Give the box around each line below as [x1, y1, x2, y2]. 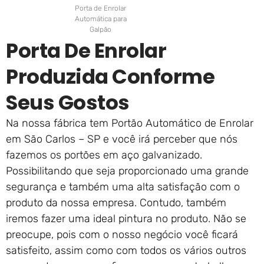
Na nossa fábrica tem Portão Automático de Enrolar [6, 117, 253, 130]
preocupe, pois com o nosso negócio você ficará [6, 228, 238, 242]
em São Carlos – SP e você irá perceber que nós [6, 133, 237, 146]
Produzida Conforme [6, 62, 214, 91]
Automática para [74, 15, 127, 24]
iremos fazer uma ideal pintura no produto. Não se [6, 212, 246, 226]
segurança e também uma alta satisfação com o [6, 180, 240, 194]
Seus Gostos [6, 88, 130, 117]
